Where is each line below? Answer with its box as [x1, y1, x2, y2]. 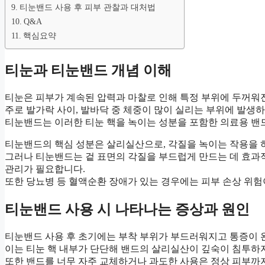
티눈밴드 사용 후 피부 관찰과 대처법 [19, 2, 156, 12]
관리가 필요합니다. [5, 164, 85, 174]
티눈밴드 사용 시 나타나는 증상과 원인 [5, 202, 250, 218]
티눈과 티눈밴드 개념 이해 [5, 63, 172, 79]
